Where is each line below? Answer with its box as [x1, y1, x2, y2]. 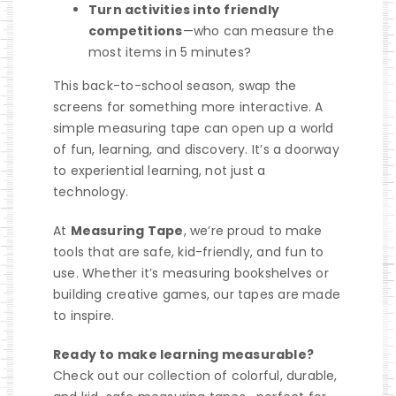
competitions [88, 21, 183, 40]
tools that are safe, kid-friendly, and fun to [52, 242, 324, 261]
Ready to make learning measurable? [52, 345, 315, 363]
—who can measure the [182, 21, 334, 40]
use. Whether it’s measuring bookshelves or [52, 263, 329, 282]
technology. [52, 182, 129, 201]
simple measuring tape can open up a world [52, 118, 334, 137]
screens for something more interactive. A [52, 97, 324, 116]
